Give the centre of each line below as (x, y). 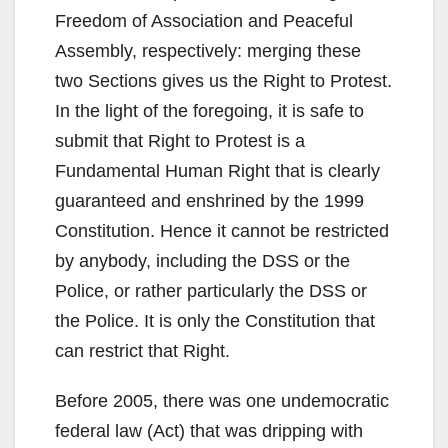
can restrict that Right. (142, 351)
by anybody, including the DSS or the (202, 261)
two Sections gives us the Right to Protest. (223, 81)
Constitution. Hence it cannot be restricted (222, 231)
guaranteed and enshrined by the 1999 (209, 201)
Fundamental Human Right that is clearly (217, 171)
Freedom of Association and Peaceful (204, 21)
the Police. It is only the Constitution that (215, 321)
